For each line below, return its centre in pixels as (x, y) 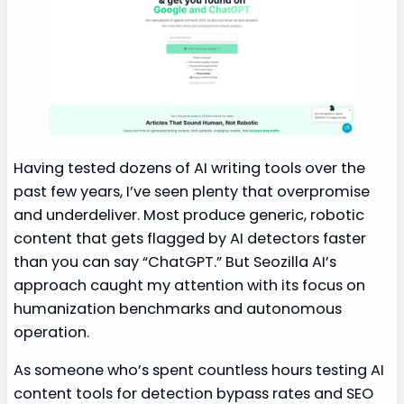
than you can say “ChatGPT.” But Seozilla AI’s (175, 262)
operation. (52, 332)
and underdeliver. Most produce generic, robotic (189, 215)
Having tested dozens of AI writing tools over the (190, 168)
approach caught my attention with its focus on (190, 285)
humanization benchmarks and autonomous (178, 308)
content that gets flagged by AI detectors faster (190, 238)
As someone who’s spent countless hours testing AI (199, 371)
